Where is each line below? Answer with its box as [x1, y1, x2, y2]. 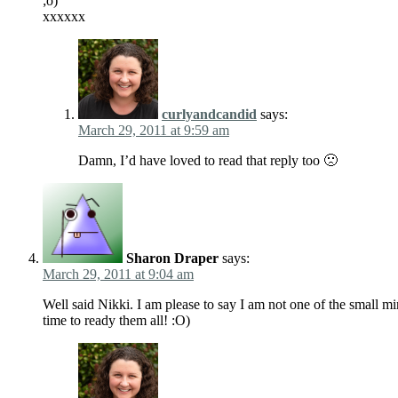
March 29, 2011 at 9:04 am [43, 267, 194, 283]
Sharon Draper [126, 251, 219, 267]
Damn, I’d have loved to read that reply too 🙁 [78, 153, 338, 169]
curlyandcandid [162, 107, 257, 123]
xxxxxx [43, 9, 85, 25]
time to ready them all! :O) [43, 313, 190, 329]
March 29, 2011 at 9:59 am [78, 123, 229, 139]
